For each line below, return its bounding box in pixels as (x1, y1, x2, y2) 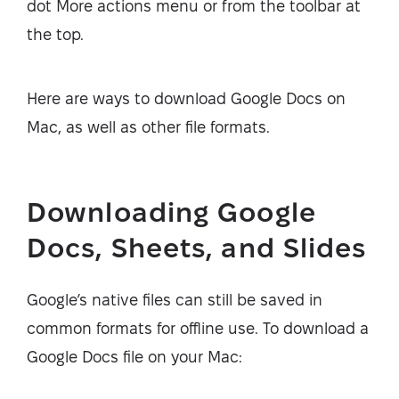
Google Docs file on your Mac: (27, 348, 242, 365)
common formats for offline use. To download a (27, 320, 369, 337)
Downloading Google (27, 198, 316, 227)
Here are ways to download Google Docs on (27, 90, 346, 107)
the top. (27, 26, 84, 43)
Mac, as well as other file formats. (27, 118, 270, 135)
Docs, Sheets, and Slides (27, 233, 367, 263)
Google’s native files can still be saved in (27, 291, 322, 308)
